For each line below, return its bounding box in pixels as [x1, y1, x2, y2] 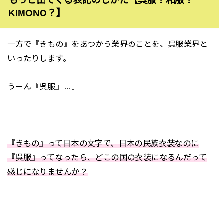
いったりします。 [7, 54, 71, 63]
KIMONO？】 [8, 8, 66, 19]
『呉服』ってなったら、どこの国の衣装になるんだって [7, 153, 207, 162]
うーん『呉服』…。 [7, 82, 80, 91]
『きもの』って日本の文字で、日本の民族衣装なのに [7, 138, 199, 148]
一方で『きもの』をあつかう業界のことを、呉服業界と [7, 40, 208, 49]
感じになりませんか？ [7, 167, 88, 176]
